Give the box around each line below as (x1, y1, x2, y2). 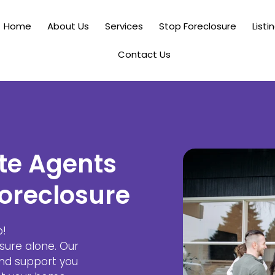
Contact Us (118, 48, 171, 61)
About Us (47, 20, 89, 33)
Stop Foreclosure (158, 20, 236, 33)
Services (104, 20, 143, 33)
